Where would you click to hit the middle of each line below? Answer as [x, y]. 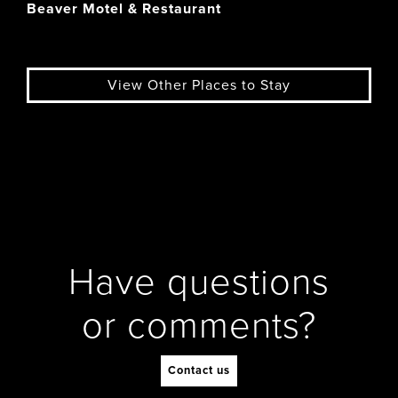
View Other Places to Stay [199, 85]
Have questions [199, 282]
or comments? [199, 326]
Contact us [199, 370]
